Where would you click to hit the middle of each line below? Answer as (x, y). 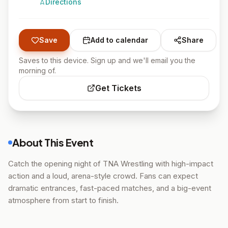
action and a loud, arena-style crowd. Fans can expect (103, 176)
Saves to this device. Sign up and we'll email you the (107, 60)
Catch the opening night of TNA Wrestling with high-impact (111, 164)
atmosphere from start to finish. (63, 200)
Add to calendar (119, 40)
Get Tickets (118, 88)
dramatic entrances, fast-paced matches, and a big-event (110, 188)
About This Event (53, 142)
